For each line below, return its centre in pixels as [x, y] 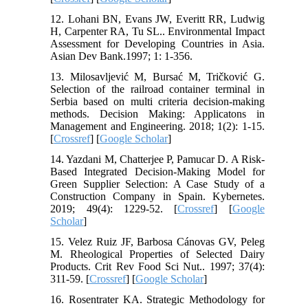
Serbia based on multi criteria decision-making [157, 101]
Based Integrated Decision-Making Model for [157, 171]
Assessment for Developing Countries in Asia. [157, 43]
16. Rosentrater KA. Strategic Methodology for [157, 299]
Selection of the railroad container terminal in [157, 89]
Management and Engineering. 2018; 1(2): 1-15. [157, 126]
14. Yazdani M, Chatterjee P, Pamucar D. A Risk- [157, 159]
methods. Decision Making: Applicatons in [157, 113]
